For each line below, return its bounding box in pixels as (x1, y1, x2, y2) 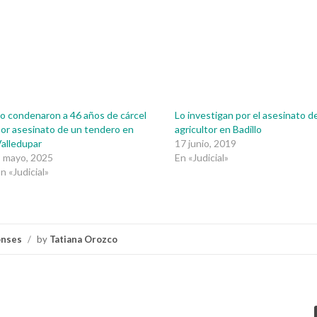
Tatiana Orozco (50, 233, 117, 245)
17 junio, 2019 (175, 137, 237, 149)
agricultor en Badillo (175, 122, 263, 135)
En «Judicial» (175, 151, 229, 163)
